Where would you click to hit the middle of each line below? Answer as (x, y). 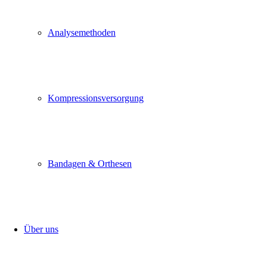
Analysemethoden (82, 32)
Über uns (41, 229)
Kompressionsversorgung (96, 98)
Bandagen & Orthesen (90, 164)
